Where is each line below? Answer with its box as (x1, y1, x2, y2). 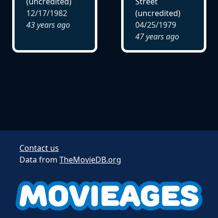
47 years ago (135, 31, 179, 42)
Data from (19, 154, 59, 165)
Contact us (19, 142, 59, 153)
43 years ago (26, 19, 70, 30)
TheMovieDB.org (59, 154, 121, 165)
